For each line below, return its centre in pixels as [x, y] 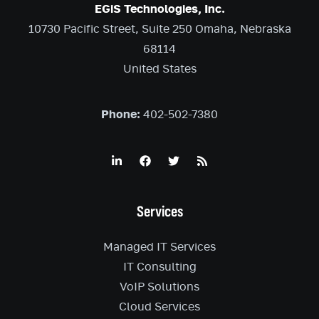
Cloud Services [159, 307]
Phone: [121, 115]
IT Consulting [159, 267]
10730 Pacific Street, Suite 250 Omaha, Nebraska [159, 30]
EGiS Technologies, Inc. [159, 10]
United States [159, 69]
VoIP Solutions [159, 287]
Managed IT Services [159, 247]
